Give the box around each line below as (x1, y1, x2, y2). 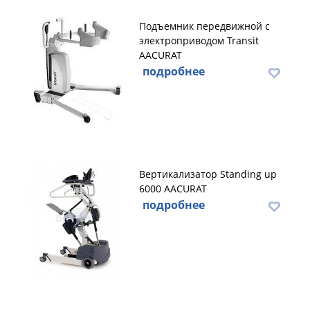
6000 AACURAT (139, 182, 207, 195)
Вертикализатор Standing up (139, 167, 277, 181)
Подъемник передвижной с (139, 19, 270, 33)
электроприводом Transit (139, 34, 259, 47)
